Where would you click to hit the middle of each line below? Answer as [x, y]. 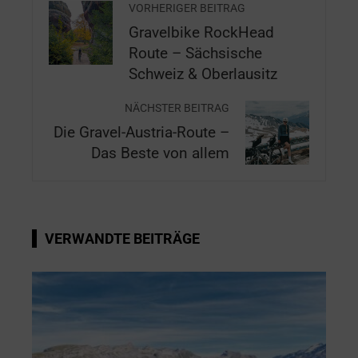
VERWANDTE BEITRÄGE [122, 238]
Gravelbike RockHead [201, 32]
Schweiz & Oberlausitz [203, 74]
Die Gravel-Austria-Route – [141, 132]
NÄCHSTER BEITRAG [177, 107]
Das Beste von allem [160, 153]
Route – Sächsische [195, 53]
